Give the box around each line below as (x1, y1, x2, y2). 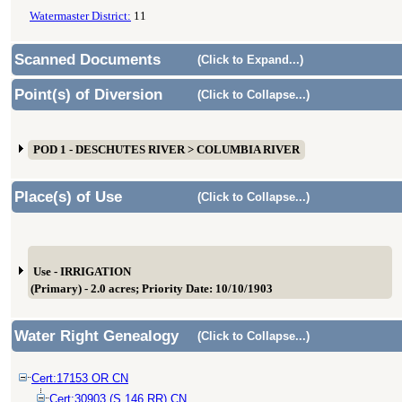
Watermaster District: (30, 10, 131, 22)
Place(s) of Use (14, 188, 122, 205)
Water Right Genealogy (14, 328, 179, 345)
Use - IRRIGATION (33, 266, 131, 278)
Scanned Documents (14, 51, 161, 68)
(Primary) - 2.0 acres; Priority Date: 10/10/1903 (31, 283, 273, 295)
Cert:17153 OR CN (31, 371, 128, 385)
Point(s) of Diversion (14, 86, 162, 103)
